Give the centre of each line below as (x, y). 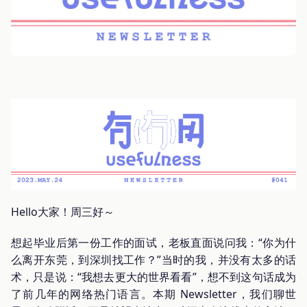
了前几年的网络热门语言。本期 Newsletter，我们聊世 (153, 294)
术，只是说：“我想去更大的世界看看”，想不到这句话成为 (153, 277)
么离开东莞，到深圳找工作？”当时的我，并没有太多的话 (153, 259)
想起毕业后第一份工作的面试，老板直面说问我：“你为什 (153, 242)
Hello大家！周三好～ (63, 211)
